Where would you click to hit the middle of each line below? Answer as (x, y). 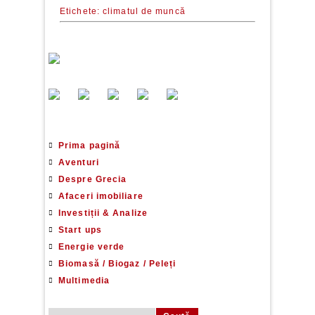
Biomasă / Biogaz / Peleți (117, 264)
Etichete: (80, 11)
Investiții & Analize (103, 213)
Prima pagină (90, 146)
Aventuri (79, 162)
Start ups (80, 230)
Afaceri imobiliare (101, 196)
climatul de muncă (144, 11)
